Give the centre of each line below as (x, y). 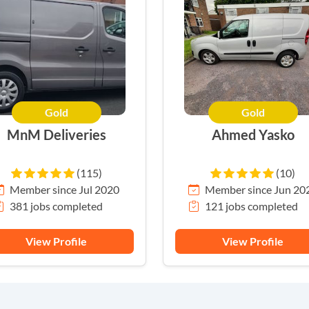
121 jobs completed (251, 206)
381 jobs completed (56, 206)
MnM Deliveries (56, 134)
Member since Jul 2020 (64, 189)
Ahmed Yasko (253, 134)
